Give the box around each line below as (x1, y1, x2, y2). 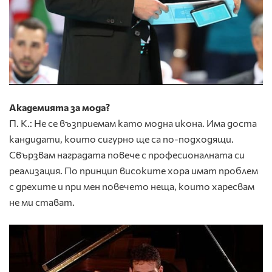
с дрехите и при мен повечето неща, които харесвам (9, 180, 254, 192)
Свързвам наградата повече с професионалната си (9, 148, 245, 160)
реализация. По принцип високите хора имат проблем (9, 164, 258, 176)
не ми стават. (9, 195, 75, 208)
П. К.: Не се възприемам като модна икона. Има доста (9, 117, 257, 129)
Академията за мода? (9, 101, 110, 113)
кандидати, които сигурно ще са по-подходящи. (9, 132, 234, 144)
